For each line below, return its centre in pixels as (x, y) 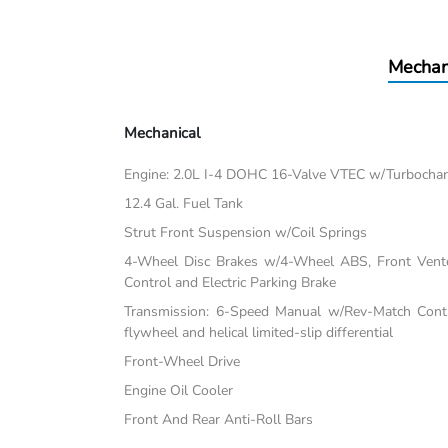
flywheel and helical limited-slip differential (259, 333)
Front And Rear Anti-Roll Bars (219, 420)
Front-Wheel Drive (182, 362)
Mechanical (162, 133)
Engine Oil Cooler (179, 391)
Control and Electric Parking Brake (230, 283)
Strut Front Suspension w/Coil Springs (246, 233)
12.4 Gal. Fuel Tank (184, 204)
